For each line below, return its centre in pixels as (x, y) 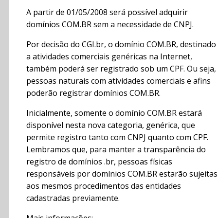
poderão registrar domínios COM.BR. (93, 93)
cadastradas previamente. (73, 198)
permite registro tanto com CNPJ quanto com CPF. (117, 137)
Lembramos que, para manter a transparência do (116, 150)
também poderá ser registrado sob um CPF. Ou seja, (121, 69)
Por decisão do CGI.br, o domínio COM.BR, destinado (121, 45)
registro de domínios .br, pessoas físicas (99, 162)
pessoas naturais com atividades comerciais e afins (118, 81)
